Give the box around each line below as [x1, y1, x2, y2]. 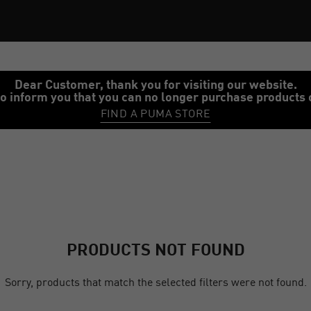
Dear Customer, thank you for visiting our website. [14, 76, 297, 92]
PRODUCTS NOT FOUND [66, 238, 245, 259]
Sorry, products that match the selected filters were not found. [4, 275, 307, 289]
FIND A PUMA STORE [100, 106, 211, 120]
